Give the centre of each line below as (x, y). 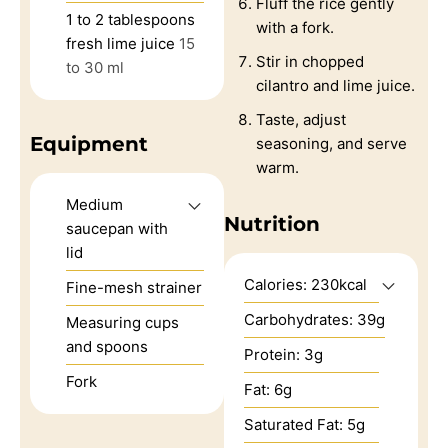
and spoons (107, 346)
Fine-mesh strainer (134, 287)
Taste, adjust (301, 119)
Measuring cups (122, 322)
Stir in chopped (310, 61)
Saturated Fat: (295, 424)
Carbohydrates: (300, 319)
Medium (94, 204)
